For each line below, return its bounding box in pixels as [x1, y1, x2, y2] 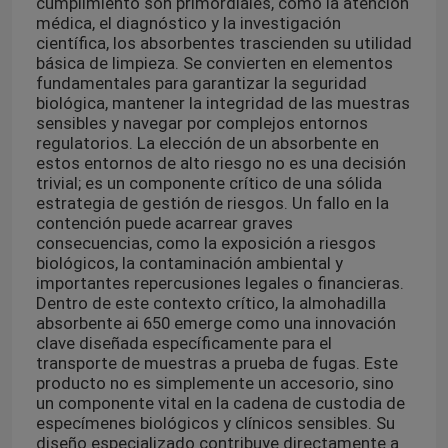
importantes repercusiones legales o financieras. [35, 272, 404, 293]
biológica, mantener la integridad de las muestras [35, 92, 410, 113]
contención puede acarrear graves [35, 212, 293, 233]
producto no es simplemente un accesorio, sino [35, 372, 394, 393]
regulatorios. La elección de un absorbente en [35, 132, 379, 153]
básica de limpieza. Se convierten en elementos [35, 52, 393, 73]
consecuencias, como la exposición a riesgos [35, 232, 376, 253]
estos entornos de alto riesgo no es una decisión [35, 152, 406, 173]
